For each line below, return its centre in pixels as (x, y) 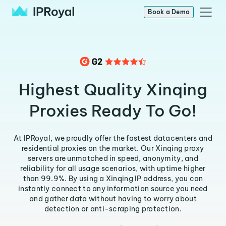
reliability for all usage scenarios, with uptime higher (113, 168)
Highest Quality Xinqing (113, 89)
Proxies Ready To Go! (113, 110)
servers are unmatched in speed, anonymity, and (113, 158)
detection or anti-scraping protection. (113, 209)
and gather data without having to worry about (113, 199)
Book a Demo (169, 12)
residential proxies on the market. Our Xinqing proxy (113, 148)
